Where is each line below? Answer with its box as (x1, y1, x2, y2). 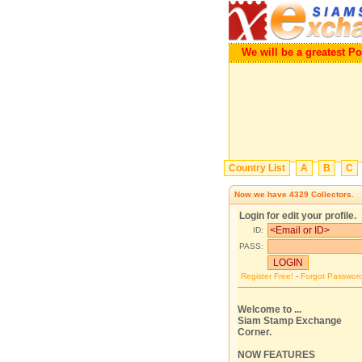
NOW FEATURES (238, 349, 315, 360)
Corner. (238, 326, 271, 338)
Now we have (234, 190, 289, 199)
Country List (228, 162, 285, 174)
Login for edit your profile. (239, 210, 356, 221)
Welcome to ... (238, 304, 301, 315)
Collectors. (309, 190, 354, 199)
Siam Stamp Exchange (238, 315, 342, 326)
